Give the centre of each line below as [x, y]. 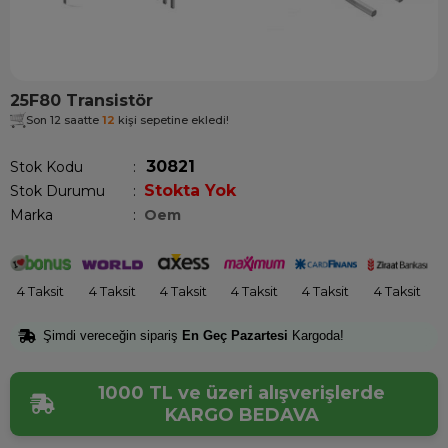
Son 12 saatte [64, 119]
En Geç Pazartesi [235, 335]
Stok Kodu [46, 167]
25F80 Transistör [81, 100]
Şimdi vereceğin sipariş [112, 335]
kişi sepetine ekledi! [172, 119]
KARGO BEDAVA [241, 415]
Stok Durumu [57, 191]
